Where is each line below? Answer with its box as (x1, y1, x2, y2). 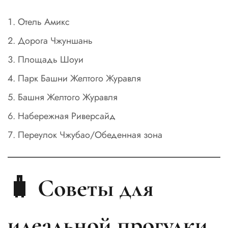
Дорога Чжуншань (17, 34, 93, 47)
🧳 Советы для (8, 173, 154, 203)
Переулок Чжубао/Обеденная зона (17, 128, 162, 141)
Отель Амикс (17, 15, 70, 28)
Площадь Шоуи (17, 52, 83, 66)
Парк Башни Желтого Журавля (17, 71, 141, 85)
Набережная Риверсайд (17, 109, 116, 123)
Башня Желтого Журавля (17, 90, 118, 104)
